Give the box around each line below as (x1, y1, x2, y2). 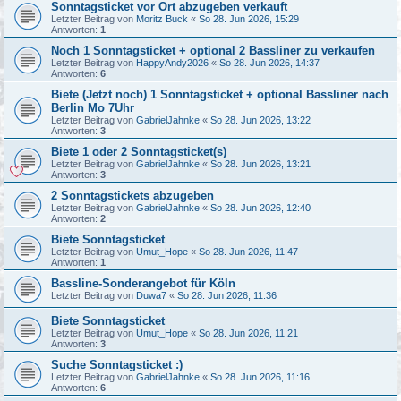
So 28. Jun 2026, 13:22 (210, 114, 311, 125)
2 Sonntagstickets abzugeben (51, 188, 214, 202)
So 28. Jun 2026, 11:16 (210, 371, 310, 382)
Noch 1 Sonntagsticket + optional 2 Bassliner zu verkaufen (51, 43, 375, 57)
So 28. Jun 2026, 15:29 (199, 13, 299, 24)
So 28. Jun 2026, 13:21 (210, 158, 311, 169)
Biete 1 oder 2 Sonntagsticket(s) (51, 144, 226, 158)
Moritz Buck (136, 13, 188, 24)
